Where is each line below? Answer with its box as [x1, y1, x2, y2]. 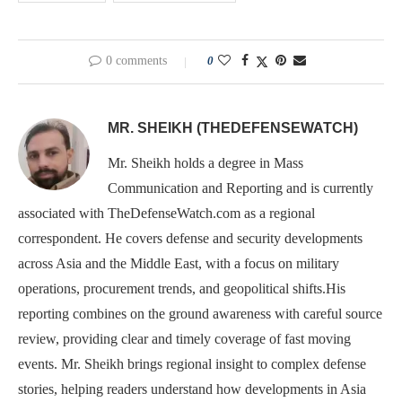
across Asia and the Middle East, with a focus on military [18, 256, 339, 272]
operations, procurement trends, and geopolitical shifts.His [18, 281, 345, 297]
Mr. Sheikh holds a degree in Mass [108, 155, 303, 171]
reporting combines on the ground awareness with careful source [18, 306, 382, 322]
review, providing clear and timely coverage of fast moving [18, 331, 351, 347]
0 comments [106, 54, 167, 68]
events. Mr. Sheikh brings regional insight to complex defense [18, 356, 366, 372]
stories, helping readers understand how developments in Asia [18, 381, 366, 398]
